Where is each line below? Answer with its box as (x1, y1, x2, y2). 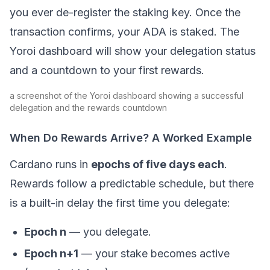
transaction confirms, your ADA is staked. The (10, 25, 239, 38)
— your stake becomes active (78, 247, 230, 260)
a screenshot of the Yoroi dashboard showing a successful (10, 90, 243, 101)
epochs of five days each (91, 158, 224, 171)
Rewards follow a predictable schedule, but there (10, 177, 254, 190)
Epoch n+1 (24, 247, 78, 260)
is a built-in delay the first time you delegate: (10, 196, 230, 209)
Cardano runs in (10, 158, 91, 171)
